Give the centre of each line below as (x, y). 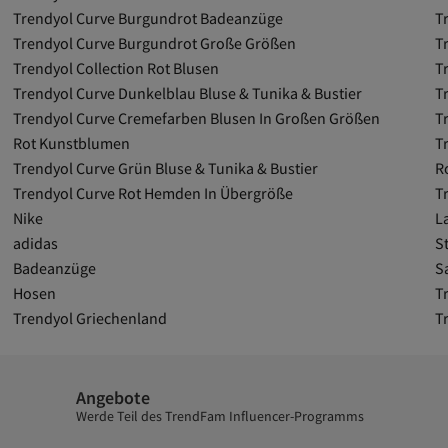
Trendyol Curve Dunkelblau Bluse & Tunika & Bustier (188, 93)
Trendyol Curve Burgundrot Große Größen (155, 43)
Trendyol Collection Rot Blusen (116, 68)
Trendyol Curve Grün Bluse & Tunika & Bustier (166, 168)
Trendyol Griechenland (90, 318)
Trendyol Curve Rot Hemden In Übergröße (153, 193)
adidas (36, 243)
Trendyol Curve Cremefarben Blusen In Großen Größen (197, 118)
